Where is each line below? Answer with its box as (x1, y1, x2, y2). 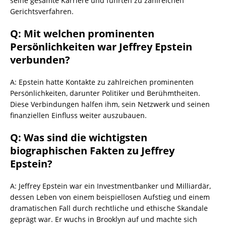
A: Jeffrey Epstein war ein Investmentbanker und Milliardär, (10, 181, 211, 191)
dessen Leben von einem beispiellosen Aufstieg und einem (10, 192, 210, 202)
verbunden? (10, 53, 70, 67)
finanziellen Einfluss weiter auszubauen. (10, 110, 147, 121)
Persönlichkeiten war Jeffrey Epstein (10, 40, 192, 54)
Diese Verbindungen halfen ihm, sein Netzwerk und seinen (10, 99, 210, 109)
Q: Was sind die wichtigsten (10, 131, 147, 145)
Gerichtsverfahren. (10, 7, 74, 17)
